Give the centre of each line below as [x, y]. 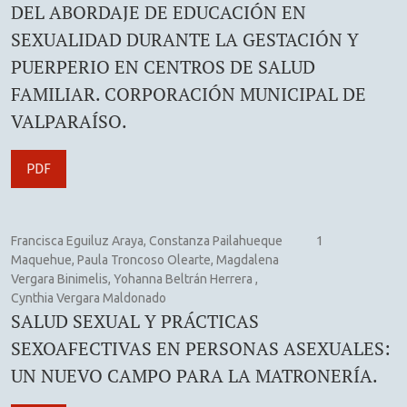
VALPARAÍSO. [69, 121]
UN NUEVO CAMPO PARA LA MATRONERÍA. [194, 375]
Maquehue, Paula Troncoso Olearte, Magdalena [145, 259]
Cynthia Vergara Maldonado [89, 298]
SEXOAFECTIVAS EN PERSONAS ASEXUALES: [201, 348]
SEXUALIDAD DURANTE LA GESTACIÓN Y [185, 39]
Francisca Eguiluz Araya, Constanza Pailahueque [147, 240]
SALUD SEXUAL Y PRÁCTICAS [135, 321]
